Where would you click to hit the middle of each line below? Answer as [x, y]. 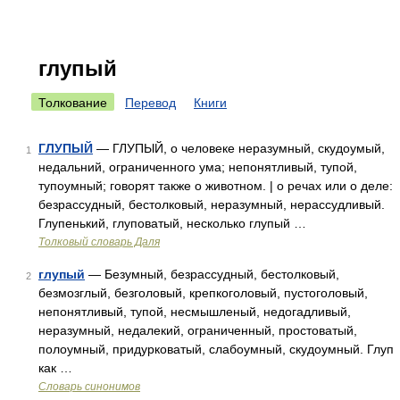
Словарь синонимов [89, 387]
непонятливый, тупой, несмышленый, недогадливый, [195, 312]
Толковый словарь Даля [99, 242]
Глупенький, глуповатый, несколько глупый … [172, 223]
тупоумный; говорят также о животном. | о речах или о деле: [216, 186]
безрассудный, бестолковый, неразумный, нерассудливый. [212, 204]
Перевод [150, 103]
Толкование [73, 103]
